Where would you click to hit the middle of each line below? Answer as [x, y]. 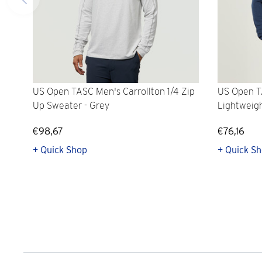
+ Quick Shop [60, 150]
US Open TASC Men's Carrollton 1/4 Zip [114, 92]
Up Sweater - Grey [71, 106]
